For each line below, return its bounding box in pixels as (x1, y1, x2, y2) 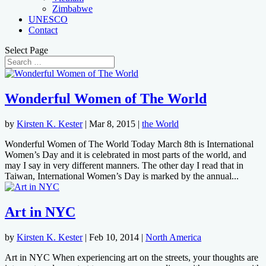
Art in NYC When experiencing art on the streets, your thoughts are (5, 252, 258, 262)
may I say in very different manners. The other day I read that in (5, 160, 243, 170)
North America (145, 232, 201, 242)
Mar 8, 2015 (89, 118, 135, 129)
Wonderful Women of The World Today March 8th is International (5, 138, 254, 149)
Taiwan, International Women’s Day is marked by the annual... (5, 170, 239, 181)
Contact (28, 25, 58, 35)
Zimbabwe (52, 4, 93, 14)
